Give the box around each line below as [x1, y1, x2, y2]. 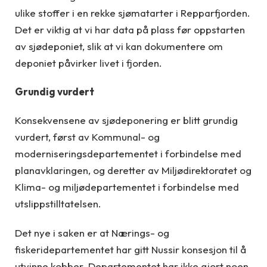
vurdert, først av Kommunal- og [15, 131, 160, 144]
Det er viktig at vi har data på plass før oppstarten [15, 23, 245, 36]
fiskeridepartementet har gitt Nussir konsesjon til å [15, 243, 246, 256]
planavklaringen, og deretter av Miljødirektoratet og [15, 164, 252, 177]
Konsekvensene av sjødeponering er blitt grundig [15, 114, 238, 127]
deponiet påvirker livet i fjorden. [15, 56, 162, 69]
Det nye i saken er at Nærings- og [15, 226, 169, 239]
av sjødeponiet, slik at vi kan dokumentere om [15, 39, 223, 52]
